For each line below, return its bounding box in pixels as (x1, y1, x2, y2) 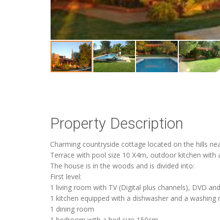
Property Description (50, 114, 183, 133)
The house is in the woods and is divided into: (50, 161, 194, 171)
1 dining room (50, 204, 94, 214)
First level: (50, 172, 82, 182)
